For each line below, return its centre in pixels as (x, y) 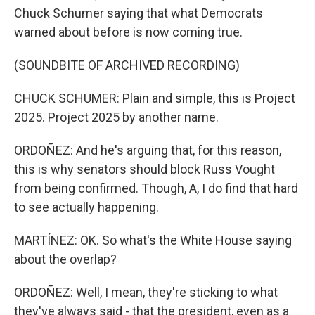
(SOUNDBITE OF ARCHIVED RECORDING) (127, 65)
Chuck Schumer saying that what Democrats (139, 13)
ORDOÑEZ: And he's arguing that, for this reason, (148, 150)
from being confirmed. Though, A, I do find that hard (156, 188)
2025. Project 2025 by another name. (116, 117)
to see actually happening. (86, 207)
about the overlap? (65, 259)
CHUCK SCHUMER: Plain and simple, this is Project (155, 98)
